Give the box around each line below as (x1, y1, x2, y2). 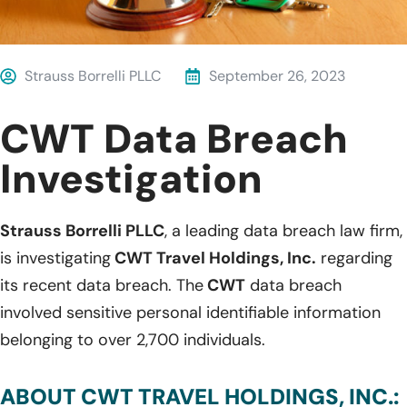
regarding (316, 246, 392, 269)
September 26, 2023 (209, 65, 345, 85)
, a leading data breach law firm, (164, 219, 402, 242)
